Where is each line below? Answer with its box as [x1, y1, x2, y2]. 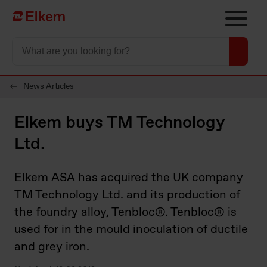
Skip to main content [4, 4, 93, 17]
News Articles [23, 81, 74, 92]
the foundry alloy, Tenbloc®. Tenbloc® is [14, 204, 237, 221]
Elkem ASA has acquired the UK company [14, 170, 243, 186]
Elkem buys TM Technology [14, 111, 225, 134]
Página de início [12, 11, 79, 23]
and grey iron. [14, 239, 89, 255]
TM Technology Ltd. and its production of [14, 187, 240, 203]
